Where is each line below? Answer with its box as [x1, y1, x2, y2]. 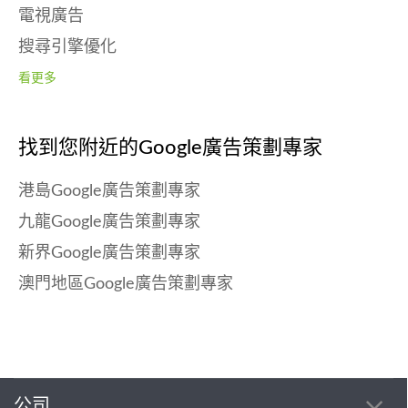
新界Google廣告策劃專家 [18, 244, 200, 261]
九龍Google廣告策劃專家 [18, 213, 200, 230]
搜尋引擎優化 [18, 38, 117, 56]
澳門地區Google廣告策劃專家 [18, 275, 233, 292]
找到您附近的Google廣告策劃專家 [18, 137, 322, 158]
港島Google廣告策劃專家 [18, 182, 200, 199]
